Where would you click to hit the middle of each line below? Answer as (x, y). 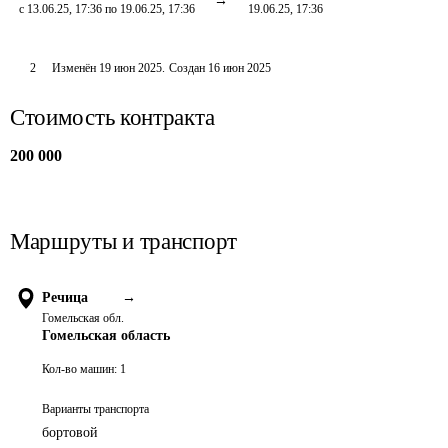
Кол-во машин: (79, 369)
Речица (65, 297)
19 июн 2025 (130, 68)
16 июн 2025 (239, 68)
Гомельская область (106, 335)
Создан (186, 68)
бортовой (70, 432)
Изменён (75, 68)
